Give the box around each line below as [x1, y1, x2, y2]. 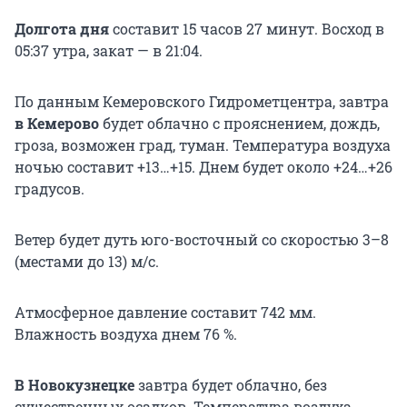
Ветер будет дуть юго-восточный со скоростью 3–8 [15, 229, 389, 249]
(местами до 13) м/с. [15, 251, 159, 271]
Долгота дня [15, 18, 109, 38]
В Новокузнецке [15, 374, 134, 394]
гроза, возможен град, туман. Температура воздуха [15, 134, 391, 154]
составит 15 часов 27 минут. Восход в [109, 18, 384, 38]
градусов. [15, 178, 84, 198]
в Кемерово [15, 113, 99, 133]
